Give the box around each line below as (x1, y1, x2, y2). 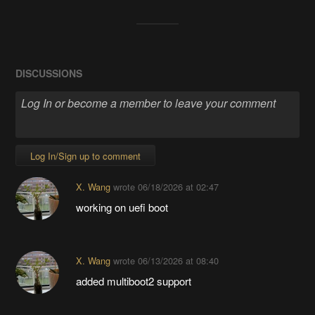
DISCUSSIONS (15, 66, 83, 81)
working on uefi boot (75, 199, 168, 214)
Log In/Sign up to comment (30, 148, 141, 162)
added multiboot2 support (75, 273, 191, 288)
